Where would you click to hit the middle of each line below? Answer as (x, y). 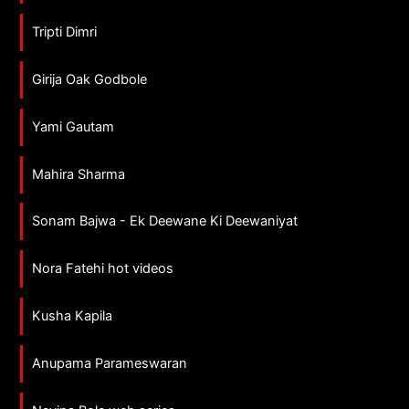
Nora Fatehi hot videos (103, 269)
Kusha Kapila (73, 316)
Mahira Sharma (79, 174)
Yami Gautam (73, 126)
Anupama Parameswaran (110, 364)
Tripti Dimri (65, 31)
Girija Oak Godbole (90, 79)
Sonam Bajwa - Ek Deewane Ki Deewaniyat (165, 221)
